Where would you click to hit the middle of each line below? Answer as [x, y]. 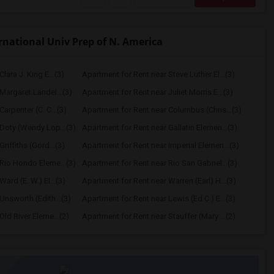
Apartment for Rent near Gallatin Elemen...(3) [159, 128]
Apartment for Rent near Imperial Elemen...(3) [160, 145]
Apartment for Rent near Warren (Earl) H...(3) [159, 181]
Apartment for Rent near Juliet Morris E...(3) [157, 92]
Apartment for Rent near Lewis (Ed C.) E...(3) [158, 198]
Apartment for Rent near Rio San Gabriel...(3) [159, 163]
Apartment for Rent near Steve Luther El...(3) [158, 74]
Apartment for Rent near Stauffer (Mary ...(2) [158, 216]
